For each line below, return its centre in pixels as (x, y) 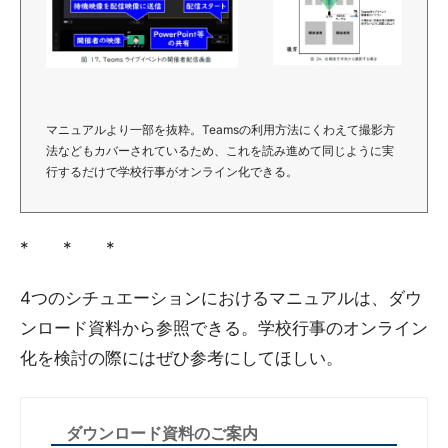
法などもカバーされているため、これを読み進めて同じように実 (220, 150)
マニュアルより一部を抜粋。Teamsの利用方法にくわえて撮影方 (220, 129)
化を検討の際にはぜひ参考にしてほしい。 (181, 358)
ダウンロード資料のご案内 (162, 433)
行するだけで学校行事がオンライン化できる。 (172, 171)
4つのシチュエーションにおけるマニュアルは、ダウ (221, 298)
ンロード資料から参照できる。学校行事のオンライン (224, 328)
